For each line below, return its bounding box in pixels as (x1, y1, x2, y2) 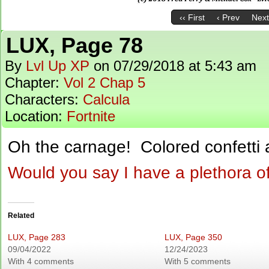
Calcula (83, 91, 130, 107)
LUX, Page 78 (6, 33, 143, 58)
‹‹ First (179, 13, 205, 23)
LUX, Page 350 (164, 232, 222, 242)
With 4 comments (8, 256, 74, 266)
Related (8, 211, 34, 220)
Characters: (5, 91, 83, 107)
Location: (5, 108, 67, 124)
